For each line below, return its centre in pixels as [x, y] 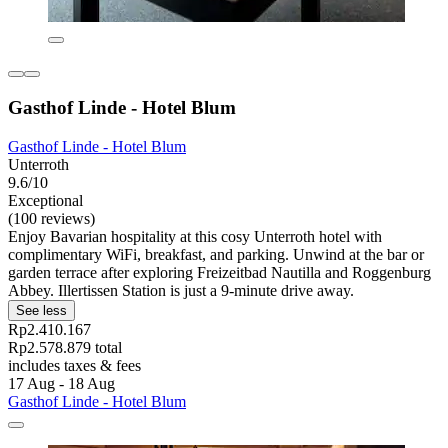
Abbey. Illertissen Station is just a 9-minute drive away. [181, 290]
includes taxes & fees [74, 365]
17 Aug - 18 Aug [61, 383]
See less [41, 310]
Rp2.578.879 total [65, 347]
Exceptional [45, 200]
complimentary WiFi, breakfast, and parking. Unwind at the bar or [216, 254]
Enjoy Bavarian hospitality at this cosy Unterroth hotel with [195, 236]
